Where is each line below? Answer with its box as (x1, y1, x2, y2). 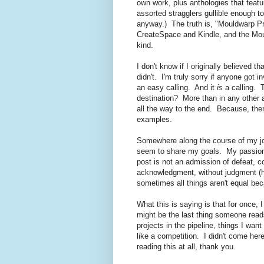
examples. (137, 114, 172, 124)
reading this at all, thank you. (137, 242, 236, 251)
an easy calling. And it (137, 82, 217, 92)
